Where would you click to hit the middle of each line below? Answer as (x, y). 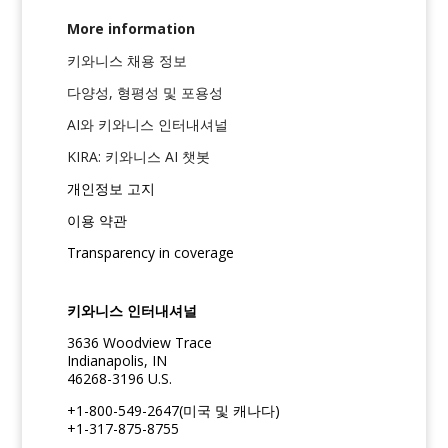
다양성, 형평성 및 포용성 (145, 92)
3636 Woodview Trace (140, 342)
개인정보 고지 (111, 188)
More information (131, 28)
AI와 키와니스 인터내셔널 (148, 124)
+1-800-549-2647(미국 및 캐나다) (174, 410)
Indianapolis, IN (117, 360)
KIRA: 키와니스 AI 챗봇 (139, 156)
